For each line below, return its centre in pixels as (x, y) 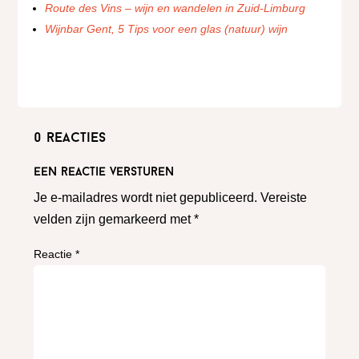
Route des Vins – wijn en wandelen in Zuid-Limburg (175, 8)
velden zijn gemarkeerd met (114, 219)
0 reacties (70, 138)
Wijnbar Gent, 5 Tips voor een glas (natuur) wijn (167, 29)
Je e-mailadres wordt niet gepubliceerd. (146, 198)
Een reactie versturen (104, 173)
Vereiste (284, 198)
